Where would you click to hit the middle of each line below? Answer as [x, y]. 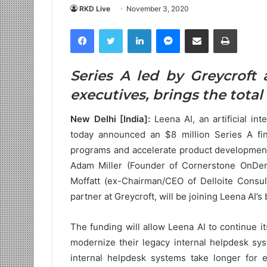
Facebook [112, 29]
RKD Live [95, 9]
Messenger [201, 29]
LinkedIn [167, 29]
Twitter [136, 29]
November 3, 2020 [158, 9]
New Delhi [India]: [113, 119]
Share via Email [218, 29]
